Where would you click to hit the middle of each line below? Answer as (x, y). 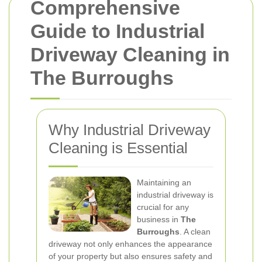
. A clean (195, 232)
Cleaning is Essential (118, 148)
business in (159, 219)
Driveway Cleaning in (130, 54)
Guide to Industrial (118, 31)
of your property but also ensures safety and (130, 256)
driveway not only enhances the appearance (130, 244)
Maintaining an (164, 182)
